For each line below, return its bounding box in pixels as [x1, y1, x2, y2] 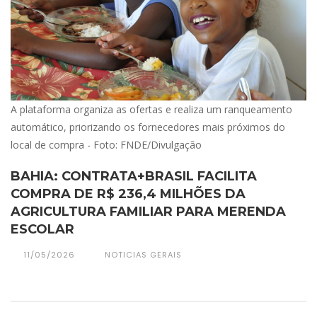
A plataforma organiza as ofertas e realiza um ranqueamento [11, 103, 292, 117]
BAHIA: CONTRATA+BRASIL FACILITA [11, 168, 257, 185]
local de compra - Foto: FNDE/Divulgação [11, 138, 202, 152]
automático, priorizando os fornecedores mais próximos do [11, 120, 285, 134]
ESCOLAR [11, 221, 74, 238]
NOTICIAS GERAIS [105, 249, 182, 261]
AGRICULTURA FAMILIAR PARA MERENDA [11, 204, 286, 220]
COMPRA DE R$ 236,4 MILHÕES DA [11, 186, 246, 202]
